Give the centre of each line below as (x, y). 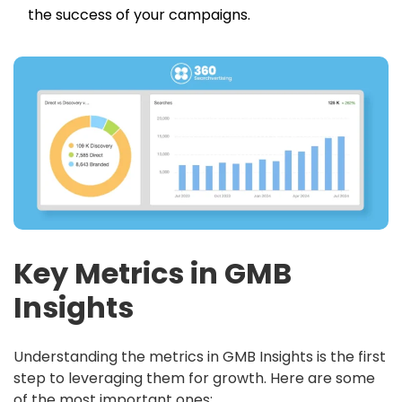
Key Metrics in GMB (153, 274)
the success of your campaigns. (139, 15)
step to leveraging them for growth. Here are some (194, 379)
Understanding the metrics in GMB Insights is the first (200, 357)
